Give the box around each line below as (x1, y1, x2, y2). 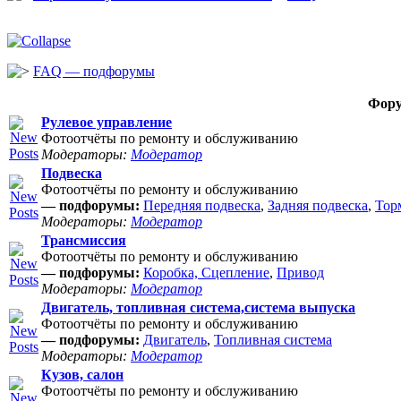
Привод (277, 265, 324, 280)
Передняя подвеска (143, 198, 260, 213)
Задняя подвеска (268, 198, 368, 213)
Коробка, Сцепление (143, 265, 269, 280)
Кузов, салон (41, 367, 124, 382)
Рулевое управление (41, 115, 172, 130)
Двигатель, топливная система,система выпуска (41, 300, 355, 315)
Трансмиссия (41, 233, 126, 248)
